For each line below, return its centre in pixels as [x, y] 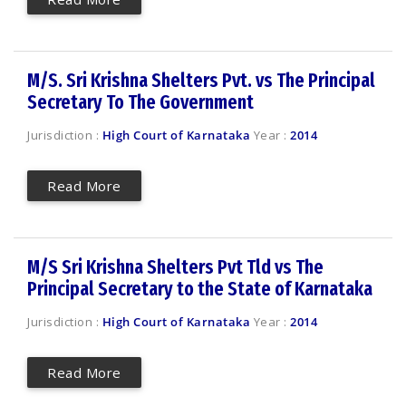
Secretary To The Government [140, 102]
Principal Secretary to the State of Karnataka [200, 289]
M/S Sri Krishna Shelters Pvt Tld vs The [175, 267]
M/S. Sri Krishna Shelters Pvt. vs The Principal [201, 80]
